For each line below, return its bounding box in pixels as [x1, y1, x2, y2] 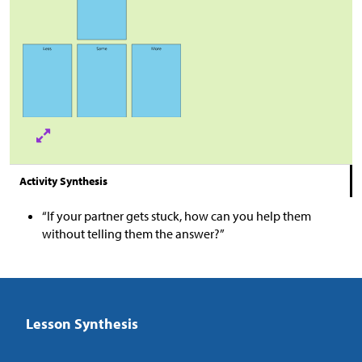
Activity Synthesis [19, 173, 107, 188]
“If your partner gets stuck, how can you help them [42, 207, 311, 224]
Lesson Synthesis [26, 314, 138, 333]
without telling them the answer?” [42, 225, 225, 242]
